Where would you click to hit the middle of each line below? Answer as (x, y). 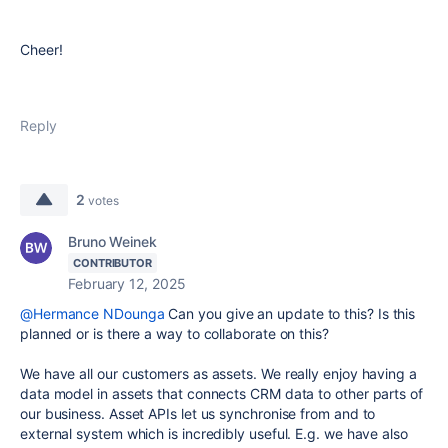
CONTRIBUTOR (113, 263)
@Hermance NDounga (92, 313)
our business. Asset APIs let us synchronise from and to (198, 413)
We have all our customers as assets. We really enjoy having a (218, 373)
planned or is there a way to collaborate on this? (174, 333)
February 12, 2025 (127, 283)
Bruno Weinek (112, 241)
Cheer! (41, 49)
